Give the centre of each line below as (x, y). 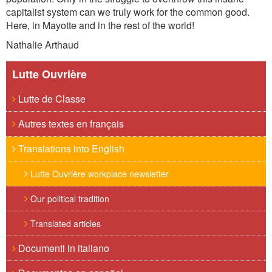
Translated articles (64, 223)
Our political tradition (69, 199)
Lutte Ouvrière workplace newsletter (98, 174)
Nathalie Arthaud (42, 45)
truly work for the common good (180, 12)
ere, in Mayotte (45, 25)
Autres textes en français (70, 124)
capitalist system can (52, 12)
